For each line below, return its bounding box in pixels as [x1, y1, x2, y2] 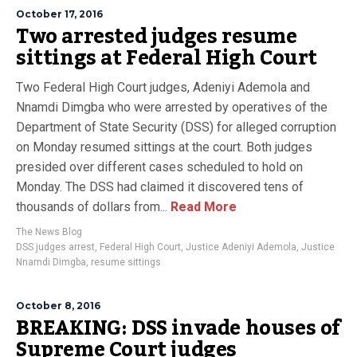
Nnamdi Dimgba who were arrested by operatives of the [16, 100, 328, 115]
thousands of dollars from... [16, 199, 167, 214]
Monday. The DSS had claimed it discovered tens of [16, 179, 304, 194]
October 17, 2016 [16, 8, 103, 20]
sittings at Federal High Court [16, 38, 318, 78]
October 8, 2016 [16, 300, 100, 312]
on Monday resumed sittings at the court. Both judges [16, 139, 312, 155]
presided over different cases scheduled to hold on [16, 159, 303, 175]
